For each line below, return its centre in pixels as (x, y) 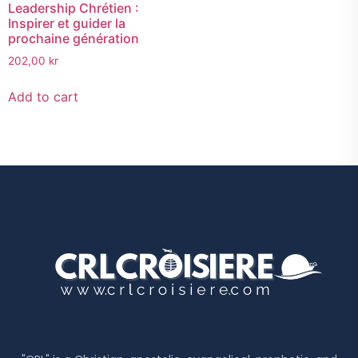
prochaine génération (74, 39)
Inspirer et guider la (67, 24)
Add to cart (43, 97)
